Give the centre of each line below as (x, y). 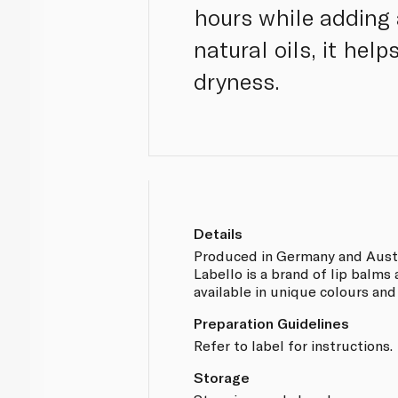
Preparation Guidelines (272, 322)
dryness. (237, 81)
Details (219, 233)
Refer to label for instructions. (294, 345)
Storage (222, 377)
